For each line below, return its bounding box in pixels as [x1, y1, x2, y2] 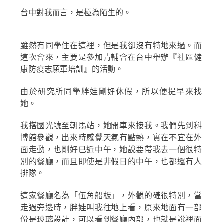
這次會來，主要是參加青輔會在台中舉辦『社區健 [20, 53, 202, 62]
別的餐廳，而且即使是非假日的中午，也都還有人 [20, 157, 202, 166]
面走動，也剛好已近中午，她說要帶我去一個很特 [20, 145, 202, 155]
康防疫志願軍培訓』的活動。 [20, 64, 123, 74]
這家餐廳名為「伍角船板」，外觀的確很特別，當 [20, 191, 202, 201]
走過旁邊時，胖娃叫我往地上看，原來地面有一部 [20, 203, 202, 213]
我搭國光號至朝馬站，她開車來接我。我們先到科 [20, 121, 202, 131]
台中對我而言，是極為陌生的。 [20, 8, 131, 18]
